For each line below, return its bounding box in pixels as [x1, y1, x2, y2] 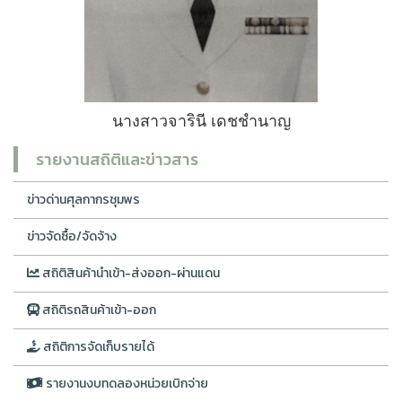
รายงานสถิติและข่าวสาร [36, 147, 198, 171]
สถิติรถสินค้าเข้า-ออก [39, 301, 156, 319]
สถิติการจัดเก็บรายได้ [40, 337, 154, 356]
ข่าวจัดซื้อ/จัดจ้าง [27, 227, 117, 246]
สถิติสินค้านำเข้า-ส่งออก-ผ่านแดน [39, 264, 220, 283]
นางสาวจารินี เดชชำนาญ [111, 108, 291, 131]
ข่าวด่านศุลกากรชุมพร [27, 190, 140, 209]
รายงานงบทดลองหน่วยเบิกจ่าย [43, 374, 208, 393]
